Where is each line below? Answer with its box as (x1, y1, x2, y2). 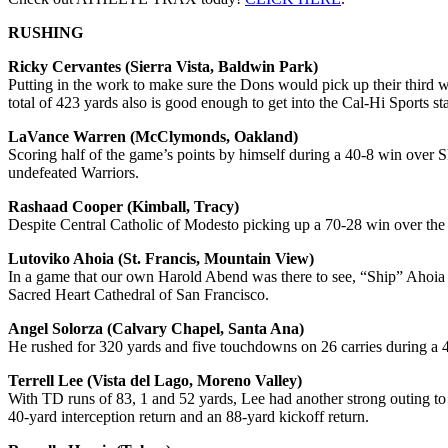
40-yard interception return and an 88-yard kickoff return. (8, 407, 369, 425)
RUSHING (8, 23, 83, 41)
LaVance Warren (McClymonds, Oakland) (8, 127, 298, 145)
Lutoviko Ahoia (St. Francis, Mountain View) (8, 249, 314, 267)
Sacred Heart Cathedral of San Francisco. (8, 285, 269, 303)
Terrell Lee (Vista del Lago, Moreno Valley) (8, 371, 302, 389)
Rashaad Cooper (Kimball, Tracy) (8, 197, 239, 215)
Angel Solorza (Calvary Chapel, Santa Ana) (8, 319, 304, 337)
